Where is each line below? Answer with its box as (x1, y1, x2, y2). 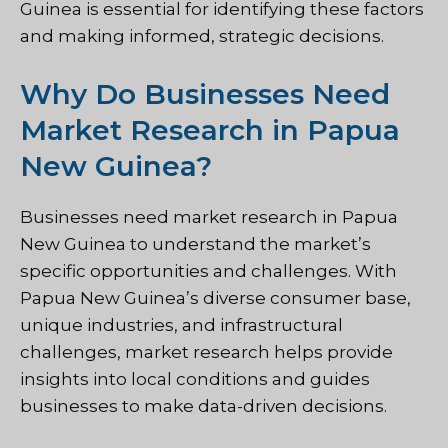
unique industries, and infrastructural (20, 314, 343, 335)
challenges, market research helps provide (20, 341, 393, 362)
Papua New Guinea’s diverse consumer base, (20, 287, 411, 308)
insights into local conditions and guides (20, 368, 370, 389)
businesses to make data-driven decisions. (20, 395, 387, 416)
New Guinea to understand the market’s (20, 233, 371, 254)
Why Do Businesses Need (20, 76, 390, 111)
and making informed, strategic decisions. (20, 26, 384, 47)
